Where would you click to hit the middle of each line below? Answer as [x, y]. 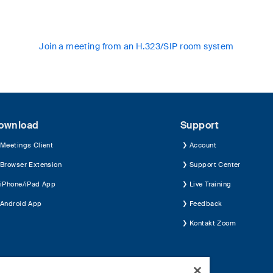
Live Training [211, 184]
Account [203, 145]
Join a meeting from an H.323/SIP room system [136, 46]
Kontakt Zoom [213, 223]
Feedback [206, 204]
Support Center [215, 165]
